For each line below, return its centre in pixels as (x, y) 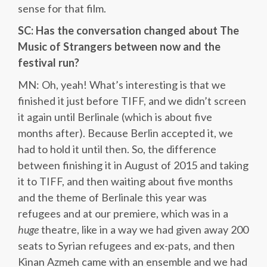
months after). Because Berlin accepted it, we (125, 133)
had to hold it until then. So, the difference (117, 149)
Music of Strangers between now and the (119, 46)
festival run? (49, 63)
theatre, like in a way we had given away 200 (144, 229)
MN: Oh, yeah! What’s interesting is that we (122, 85)
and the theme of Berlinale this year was (112, 197)
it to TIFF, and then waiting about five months (125, 181)
